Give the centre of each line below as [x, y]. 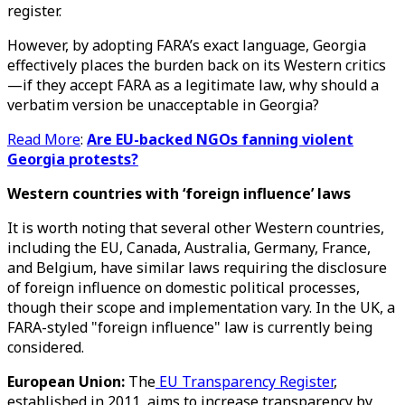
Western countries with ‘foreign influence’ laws [179, 193]
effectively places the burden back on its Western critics [197, 65]
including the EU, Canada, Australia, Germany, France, [189, 248]
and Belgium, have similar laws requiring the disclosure [197, 268]
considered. [46, 347]
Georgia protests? [73, 159]
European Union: [68, 381]
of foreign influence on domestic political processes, [184, 287]
